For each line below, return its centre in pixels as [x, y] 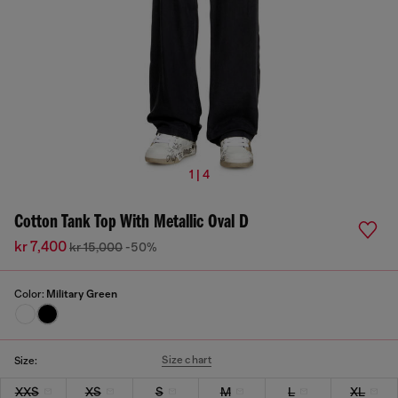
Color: [30, 294]
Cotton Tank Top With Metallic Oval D [131, 223]
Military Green [82, 294]
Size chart [187, 360]
